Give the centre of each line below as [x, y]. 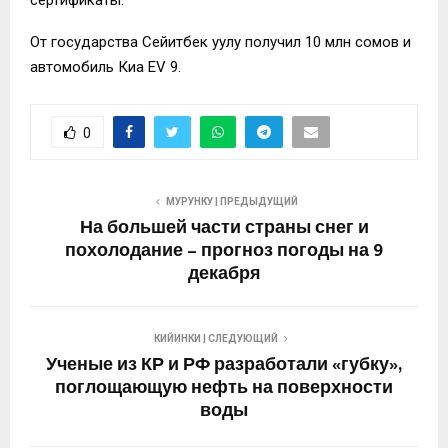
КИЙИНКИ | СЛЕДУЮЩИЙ [216, 339]
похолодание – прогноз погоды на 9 [224, 251]
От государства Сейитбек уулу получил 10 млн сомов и [220, 42]
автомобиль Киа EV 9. [105, 67]
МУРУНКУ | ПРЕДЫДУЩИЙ [232, 202]
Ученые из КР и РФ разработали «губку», [224, 365]
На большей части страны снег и [224, 228]
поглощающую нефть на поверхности [224, 388]
